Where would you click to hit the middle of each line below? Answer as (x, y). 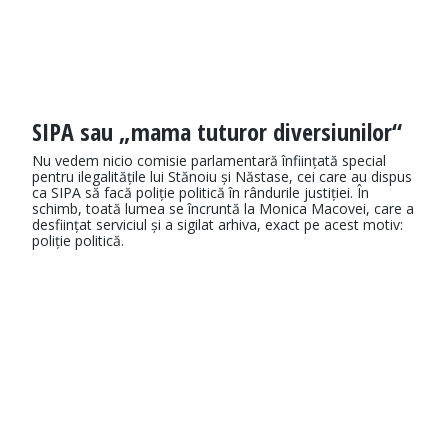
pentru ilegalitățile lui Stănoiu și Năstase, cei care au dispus (222, 177)
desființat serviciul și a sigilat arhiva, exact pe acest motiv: (217, 225)
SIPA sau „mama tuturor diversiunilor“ (217, 132)
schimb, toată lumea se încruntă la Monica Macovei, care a (223, 209)
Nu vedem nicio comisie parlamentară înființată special (209, 161)
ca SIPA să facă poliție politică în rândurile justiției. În (200, 193)
